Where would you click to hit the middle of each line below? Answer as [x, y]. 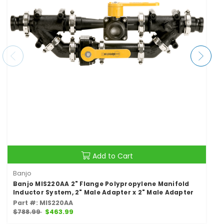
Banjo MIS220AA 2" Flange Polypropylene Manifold [101, 184]
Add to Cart [112, 156]
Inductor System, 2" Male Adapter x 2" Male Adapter [103, 192]
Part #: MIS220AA [43, 203]
